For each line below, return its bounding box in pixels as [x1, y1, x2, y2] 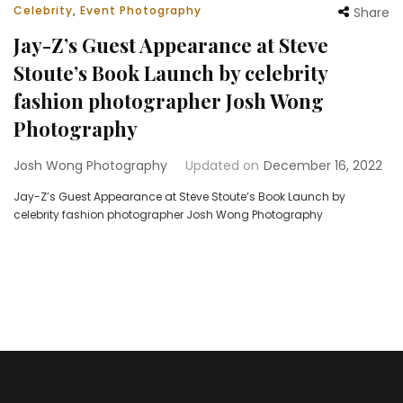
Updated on [185, 156, 259, 175]
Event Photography [80, 2, 201, 18]
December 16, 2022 [264, 156, 382, 175]
